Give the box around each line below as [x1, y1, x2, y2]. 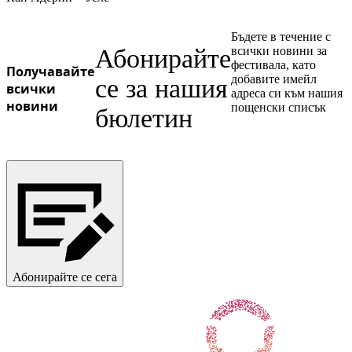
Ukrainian [46, 13, 93, 27]
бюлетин [95, 103, 192, 133]
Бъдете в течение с [231, 30, 331, 43]
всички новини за [231, 44, 327, 57]
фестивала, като [231, 58, 316, 71]
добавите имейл [231, 72, 317, 86]
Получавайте [6, 62, 95, 80]
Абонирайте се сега [13, 269, 117, 284]
